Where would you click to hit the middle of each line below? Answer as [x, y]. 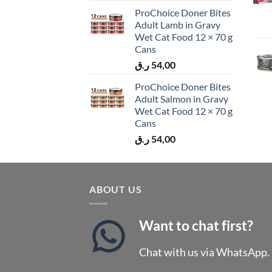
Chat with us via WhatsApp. [205, 252]
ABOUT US [116, 189]
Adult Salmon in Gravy [182, 98]
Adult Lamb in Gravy [178, 24]
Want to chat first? [196, 226]
